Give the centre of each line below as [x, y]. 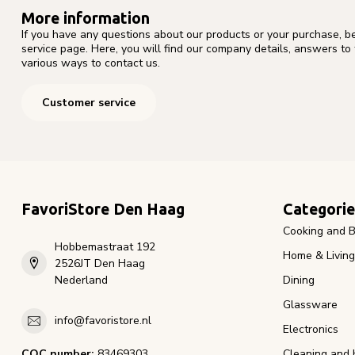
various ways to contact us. [91, 63]
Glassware [310, 304]
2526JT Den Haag [100, 263]
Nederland [81, 280]
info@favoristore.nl [103, 321]
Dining [299, 280]
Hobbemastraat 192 [105, 246]
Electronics [311, 329]
